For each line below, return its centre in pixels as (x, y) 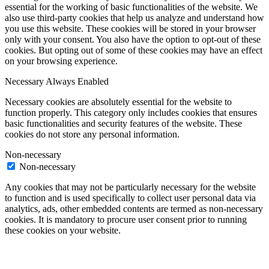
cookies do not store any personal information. (92, 134)
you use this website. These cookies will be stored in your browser (130, 29)
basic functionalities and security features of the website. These (123, 124)
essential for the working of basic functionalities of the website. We (131, 7)
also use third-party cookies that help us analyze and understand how (134, 18)
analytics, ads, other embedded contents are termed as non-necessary (134, 209)
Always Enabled (77, 82)
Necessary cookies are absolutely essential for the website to (118, 102)
